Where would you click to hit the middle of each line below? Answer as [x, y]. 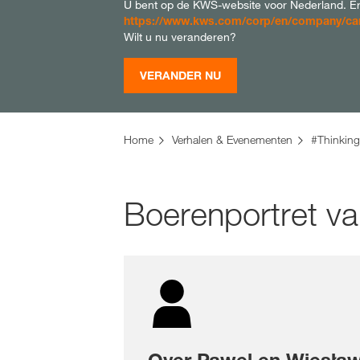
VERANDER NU [180, 75]
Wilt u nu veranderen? [180, 37]
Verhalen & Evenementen [232, 140]
